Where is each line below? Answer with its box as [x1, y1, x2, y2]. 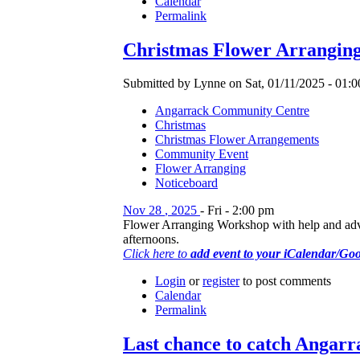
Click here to [123, 247, 190, 261]
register [202, 274, 239, 288]
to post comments [239, 274, 331, 288]
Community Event [155, 147, 248, 162]
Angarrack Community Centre [155, 104, 309, 118]
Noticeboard [155, 176, 218, 190]
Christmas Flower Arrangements [155, 133, 319, 147]
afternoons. [123, 232, 179, 247]
